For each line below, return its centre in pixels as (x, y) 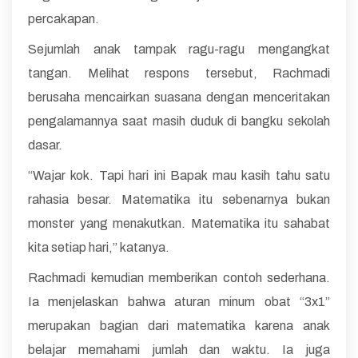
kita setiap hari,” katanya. (99, 247)
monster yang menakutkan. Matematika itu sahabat (179, 223)
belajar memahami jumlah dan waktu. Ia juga (179, 349)
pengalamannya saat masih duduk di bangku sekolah (179, 121)
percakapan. (64, 18)
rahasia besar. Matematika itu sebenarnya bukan (179, 199)
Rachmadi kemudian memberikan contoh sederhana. (179, 277)
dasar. (45, 145)
